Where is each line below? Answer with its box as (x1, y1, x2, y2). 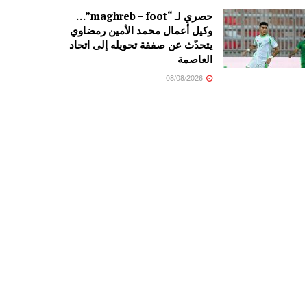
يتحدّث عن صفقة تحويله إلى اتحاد (69, 38, 213, 52)
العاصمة (177, 52, 213, 66)
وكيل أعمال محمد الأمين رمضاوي (70, 23, 213, 38)
